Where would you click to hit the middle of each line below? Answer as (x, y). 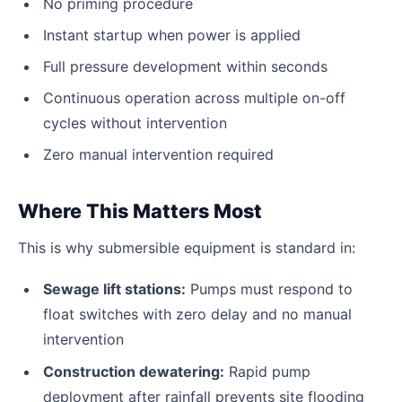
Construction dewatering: (134, 371)
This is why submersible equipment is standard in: (187, 248)
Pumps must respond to (269, 289)
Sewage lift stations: (114, 289)
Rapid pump (267, 371)
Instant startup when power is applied (172, 35)
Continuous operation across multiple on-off (194, 98)
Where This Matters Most (140, 211)
